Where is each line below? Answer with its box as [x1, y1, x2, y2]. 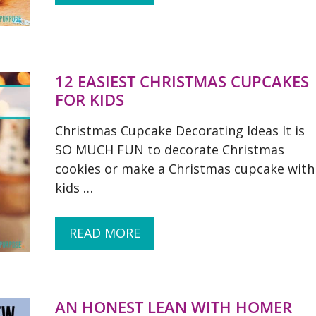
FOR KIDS [55, 89, 124, 110]
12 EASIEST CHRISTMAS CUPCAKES [55, 71, 309, 92]
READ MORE [69, 224, 140, 241]
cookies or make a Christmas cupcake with [55, 160, 315, 177]
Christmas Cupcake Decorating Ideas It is [55, 122, 305, 139]
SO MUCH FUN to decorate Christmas [55, 141, 284, 158]
